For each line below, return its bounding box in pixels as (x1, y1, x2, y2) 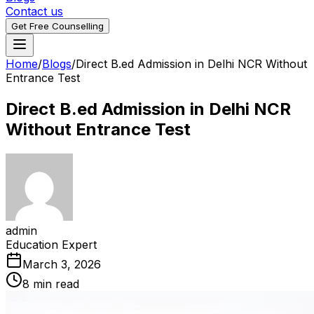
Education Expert (6, 237, 97, 252)
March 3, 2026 (22, 257, 101, 271)
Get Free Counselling (11, 20, 104, 32)
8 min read (22, 276, 79, 291)
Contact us (6, 4, 63, 18)
